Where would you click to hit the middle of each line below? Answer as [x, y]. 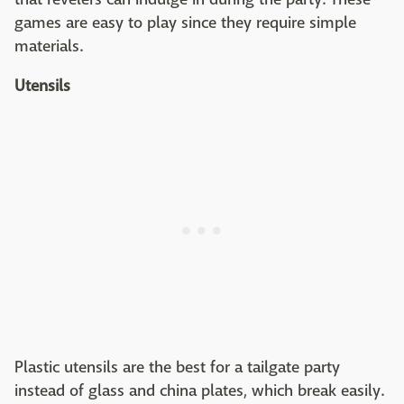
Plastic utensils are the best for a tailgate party [177, 367]
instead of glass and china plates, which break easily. [199, 391]
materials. [49, 46]
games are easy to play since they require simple [185, 23]
